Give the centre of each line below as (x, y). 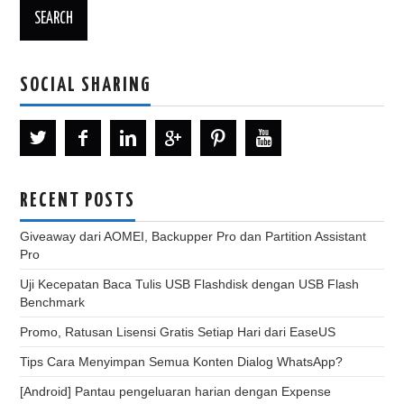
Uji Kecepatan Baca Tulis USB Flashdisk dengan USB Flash (190, 284)
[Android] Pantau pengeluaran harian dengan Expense (176, 391)
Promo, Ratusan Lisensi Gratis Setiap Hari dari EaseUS (178, 331)
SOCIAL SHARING (86, 85)
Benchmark (53, 302)
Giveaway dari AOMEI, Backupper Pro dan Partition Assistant (193, 236)
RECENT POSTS (78, 201)
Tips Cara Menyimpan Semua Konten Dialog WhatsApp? (182, 361)
